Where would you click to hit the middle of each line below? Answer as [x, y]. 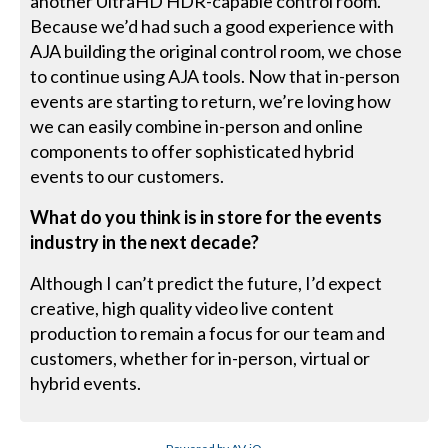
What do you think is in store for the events [206, 216]
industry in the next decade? [145, 241]
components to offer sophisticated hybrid [192, 150]
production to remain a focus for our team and [208, 332]
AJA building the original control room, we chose [216, 50]
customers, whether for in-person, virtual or [200, 357]
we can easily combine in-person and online [197, 125]
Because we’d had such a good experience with [212, 25]
